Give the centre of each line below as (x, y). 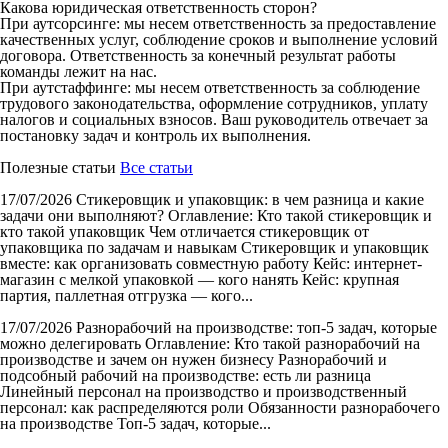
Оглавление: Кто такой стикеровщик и (300, 215)
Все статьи (156, 167)
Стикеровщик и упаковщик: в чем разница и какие (250, 199)
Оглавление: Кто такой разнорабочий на (282, 343)
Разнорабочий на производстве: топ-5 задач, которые (256, 327)
